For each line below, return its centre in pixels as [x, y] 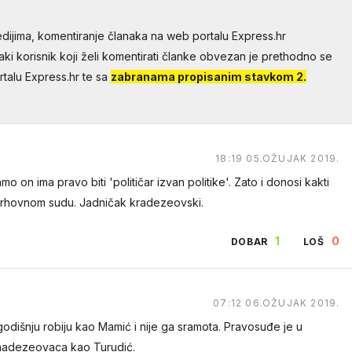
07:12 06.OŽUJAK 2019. [277, 303]
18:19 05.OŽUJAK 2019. [278, 158]
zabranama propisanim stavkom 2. [208, 77]
